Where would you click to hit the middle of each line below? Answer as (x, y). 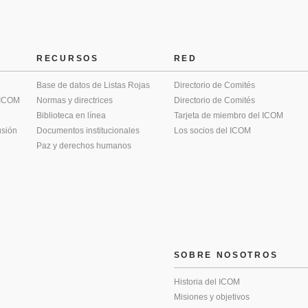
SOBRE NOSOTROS (226, 255)
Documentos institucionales (88, 130)
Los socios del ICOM (212, 130)
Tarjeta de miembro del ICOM (228, 115)
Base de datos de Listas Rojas (93, 85)
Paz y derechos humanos (84, 145)
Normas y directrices (75, 100)
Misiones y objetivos (211, 297)
